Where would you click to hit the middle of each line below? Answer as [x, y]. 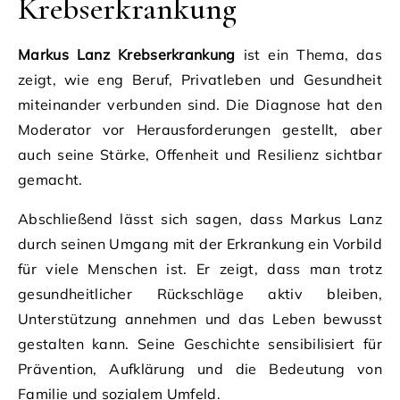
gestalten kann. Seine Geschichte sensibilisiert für [200, 343]
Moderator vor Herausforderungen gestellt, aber [200, 129]
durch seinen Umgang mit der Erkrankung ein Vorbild [200, 243]
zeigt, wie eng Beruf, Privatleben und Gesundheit [200, 79]
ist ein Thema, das [308, 54]
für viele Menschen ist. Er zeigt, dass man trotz [200, 268]
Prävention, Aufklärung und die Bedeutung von [200, 368]
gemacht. [50, 179]
